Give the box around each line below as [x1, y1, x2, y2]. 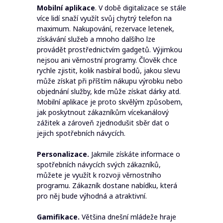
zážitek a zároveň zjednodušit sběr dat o [37, 118, 169, 127]
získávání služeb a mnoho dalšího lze [37, 34, 155, 44]
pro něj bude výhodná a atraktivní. [37, 191, 147, 201]
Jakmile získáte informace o [89, 149, 180, 159]
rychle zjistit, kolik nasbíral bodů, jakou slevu [37, 66, 180, 75]
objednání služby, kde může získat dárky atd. [37, 87, 181, 96]
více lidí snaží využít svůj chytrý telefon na [37, 13, 172, 23]
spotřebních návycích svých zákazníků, [37, 160, 161, 169]
